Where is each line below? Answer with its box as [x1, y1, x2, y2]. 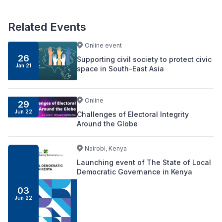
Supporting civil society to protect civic [76, 55, 212, 64]
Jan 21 [15, 62, 32, 69]
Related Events [8, 20, 86, 34]
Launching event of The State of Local [76, 158, 211, 167]
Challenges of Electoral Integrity [76, 110, 189, 119]
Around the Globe [76, 119, 138, 128]
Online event [84, 42, 122, 50]
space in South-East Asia [76, 64, 164, 73]
